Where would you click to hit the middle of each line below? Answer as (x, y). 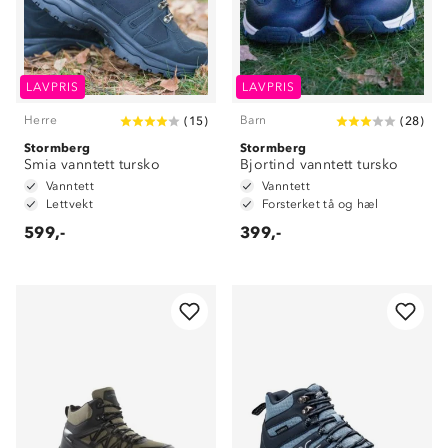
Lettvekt (70, 204)
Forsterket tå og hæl (320, 204)
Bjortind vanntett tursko (319, 164)
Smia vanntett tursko (92, 164)
